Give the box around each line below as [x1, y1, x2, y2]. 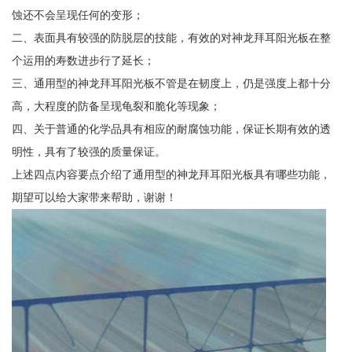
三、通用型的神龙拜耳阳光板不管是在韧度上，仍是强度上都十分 [11, 77, 331, 90]
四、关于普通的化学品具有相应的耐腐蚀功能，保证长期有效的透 [11, 123, 331, 136]
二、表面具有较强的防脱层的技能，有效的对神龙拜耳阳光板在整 [11, 31, 331, 45]
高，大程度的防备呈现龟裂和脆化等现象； [11, 100, 221, 113]
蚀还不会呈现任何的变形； [11, 9, 144, 22]
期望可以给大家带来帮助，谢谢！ [11, 191, 177, 204]
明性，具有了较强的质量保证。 [11, 145, 166, 159]
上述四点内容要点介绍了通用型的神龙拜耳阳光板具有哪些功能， [11, 168, 331, 181]
